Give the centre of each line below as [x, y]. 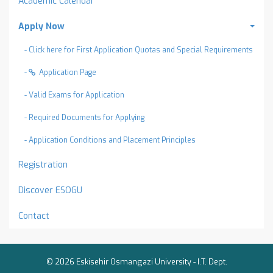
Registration [43, 165]
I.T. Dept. [212, 262]
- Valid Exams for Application [74, 95]
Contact [34, 216]
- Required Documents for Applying [84, 118]
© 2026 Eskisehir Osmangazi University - [122, 262]
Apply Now [41, 27]
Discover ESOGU [50, 190]
